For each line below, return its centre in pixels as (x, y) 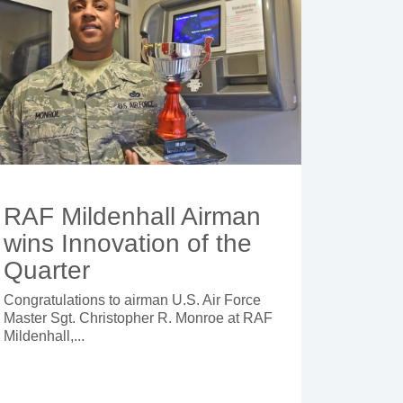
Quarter (46, 270)
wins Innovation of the (127, 243)
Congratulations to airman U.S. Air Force (132, 300)
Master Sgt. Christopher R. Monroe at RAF (138, 318)
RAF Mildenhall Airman (132, 216)
